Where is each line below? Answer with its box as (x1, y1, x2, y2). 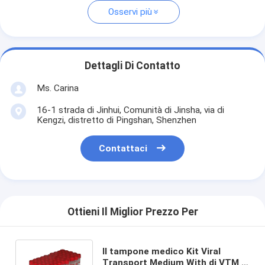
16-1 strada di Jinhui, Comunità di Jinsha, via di (36, 104, 224, 115)
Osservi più (108, 7, 152, 18)
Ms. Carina (36, 82, 79, 93)
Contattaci (99, 143, 148, 154)
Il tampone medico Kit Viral (102, 245, 221, 257)
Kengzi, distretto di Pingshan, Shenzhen (36, 114, 196, 125)
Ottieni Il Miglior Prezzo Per (67, 206, 198, 218)
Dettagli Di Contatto (85, 60, 180, 72)
